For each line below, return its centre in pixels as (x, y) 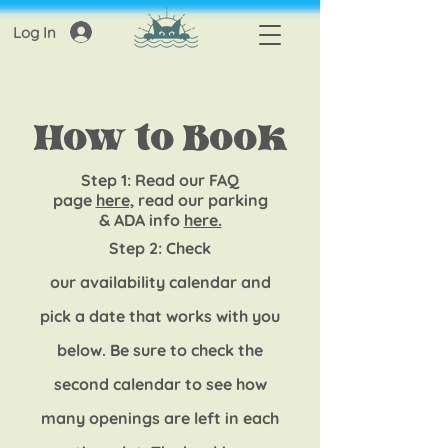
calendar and (217, 282)
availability (122, 282)
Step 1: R (113, 180)
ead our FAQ (192, 180)
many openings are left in (142, 418)
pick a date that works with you (160, 316)
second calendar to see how (160, 384)
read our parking (202, 200)
